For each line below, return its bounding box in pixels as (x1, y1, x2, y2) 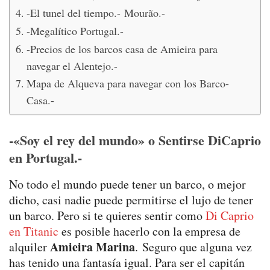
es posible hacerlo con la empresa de (58, 222, 240, 239)
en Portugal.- (9, 147, 82, 168)
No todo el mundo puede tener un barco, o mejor (9, 175, 246, 192)
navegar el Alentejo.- (26, 58, 118, 73)
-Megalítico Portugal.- (26, 23, 124, 38)
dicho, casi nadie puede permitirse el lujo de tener (9, 191, 253, 208)
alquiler (9, 238, 50, 255)
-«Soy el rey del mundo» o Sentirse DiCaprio (9, 130, 261, 150)
